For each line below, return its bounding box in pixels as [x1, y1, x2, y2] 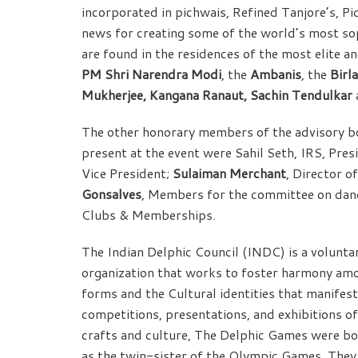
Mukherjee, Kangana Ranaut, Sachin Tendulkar [82, 86, 356, 105]
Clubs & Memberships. [82, 205, 216, 225]
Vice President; [82, 164, 173, 183]
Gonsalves [82, 185, 141, 204]
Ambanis [250, 65, 301, 84]
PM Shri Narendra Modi [82, 65, 221, 84]
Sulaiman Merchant [173, 164, 286, 183]
